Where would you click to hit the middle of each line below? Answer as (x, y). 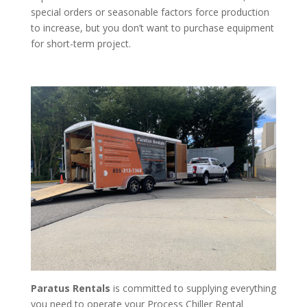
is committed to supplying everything (193, 288)
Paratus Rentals (70, 288)
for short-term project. (81, 44)
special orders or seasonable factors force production (150, 12)
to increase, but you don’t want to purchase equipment (152, 28)
